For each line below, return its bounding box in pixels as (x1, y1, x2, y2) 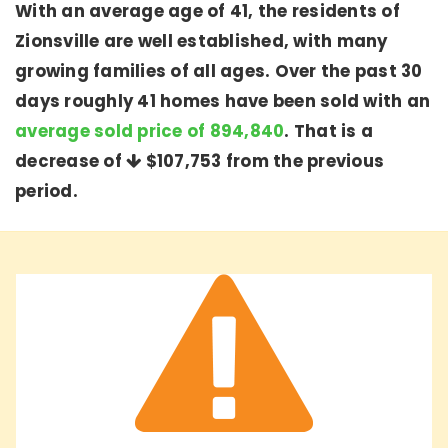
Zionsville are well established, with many (15, 30, 388, 53)
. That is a (284, 120, 373, 143)
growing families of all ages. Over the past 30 (15, 60, 423, 83)
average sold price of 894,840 (15, 120, 285, 143)
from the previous (221, 150, 384, 173)
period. (15, 180, 78, 203)
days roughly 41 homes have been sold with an (15, 90, 430, 113)
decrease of (15, 150, 126, 173)
